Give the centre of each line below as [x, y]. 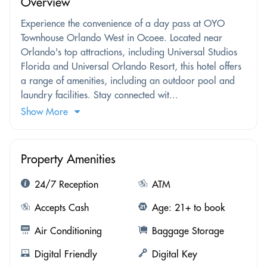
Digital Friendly [66, 254]
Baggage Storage [188, 230]
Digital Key [174, 254]
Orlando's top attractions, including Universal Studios [129, 52]
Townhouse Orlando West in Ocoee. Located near [122, 37]
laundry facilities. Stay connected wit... [100, 94]
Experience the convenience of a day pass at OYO [123, 23]
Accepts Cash [62, 207]
